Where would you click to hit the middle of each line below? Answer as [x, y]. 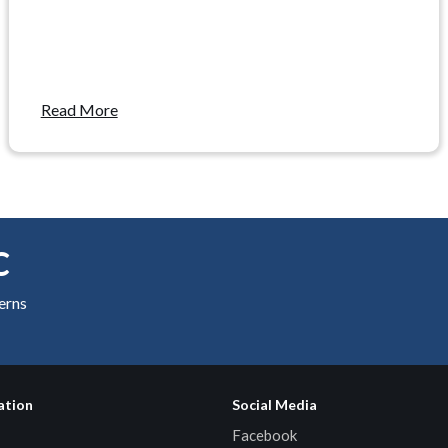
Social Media [274, 404]
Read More [79, 109]
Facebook [264, 435]
